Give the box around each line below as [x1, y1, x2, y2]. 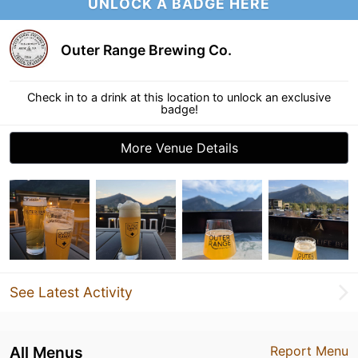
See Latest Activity [10, 284, 133, 300]
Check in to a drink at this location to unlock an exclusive [27, 90, 331, 104]
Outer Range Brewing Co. [61, 41, 232, 58]
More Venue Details [120, 140, 238, 156]
